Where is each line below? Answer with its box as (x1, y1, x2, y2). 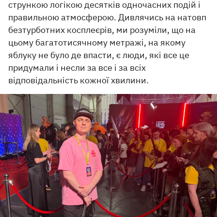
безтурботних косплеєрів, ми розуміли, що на (8, 24, 196, 36)
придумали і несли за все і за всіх (8, 62, 146, 74)
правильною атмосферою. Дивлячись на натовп (8, 12, 207, 23)
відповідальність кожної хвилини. (8, 75, 149, 86)
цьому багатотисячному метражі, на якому (8, 37, 186, 48)
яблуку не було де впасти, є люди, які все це (8, 49, 190, 61)
